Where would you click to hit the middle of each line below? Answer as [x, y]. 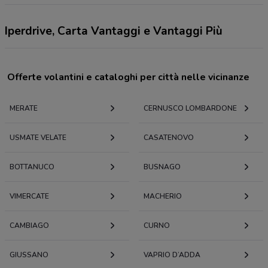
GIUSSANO [29, 255]
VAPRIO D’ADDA [172, 255]
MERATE [24, 108]
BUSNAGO [162, 167]
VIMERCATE [29, 196]
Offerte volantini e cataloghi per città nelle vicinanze [128, 77]
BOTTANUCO [32, 167]
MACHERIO [163, 196]
